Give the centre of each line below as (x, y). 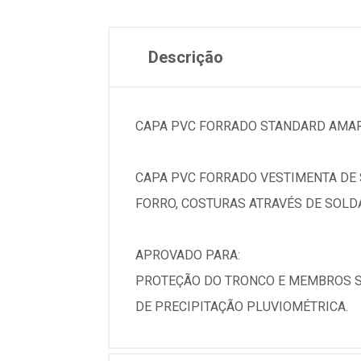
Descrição (186, 57)
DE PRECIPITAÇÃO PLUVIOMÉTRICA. (242, 307)
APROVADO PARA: (188, 255)
